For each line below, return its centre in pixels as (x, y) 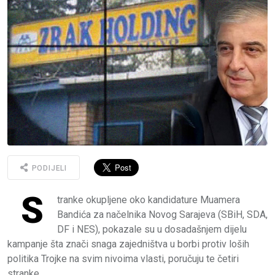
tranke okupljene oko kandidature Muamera (149, 199)
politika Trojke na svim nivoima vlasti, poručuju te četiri (123, 258)
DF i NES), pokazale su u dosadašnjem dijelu (152, 229)
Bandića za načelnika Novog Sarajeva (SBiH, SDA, (162, 214)
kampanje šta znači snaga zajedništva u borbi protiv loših (128, 244)
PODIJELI (48, 168)
